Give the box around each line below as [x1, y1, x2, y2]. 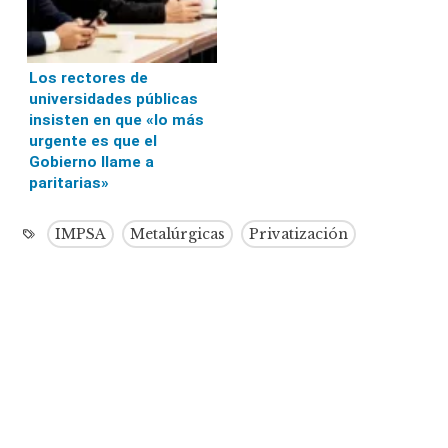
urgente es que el [29, 131, 158, 150]
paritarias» [29, 173, 110, 192]
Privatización [249, 224, 349, 243]
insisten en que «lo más [29, 110, 205, 129]
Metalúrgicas [130, 224, 226, 243]
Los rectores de [29, 68, 149, 87]
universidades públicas [29, 89, 199, 108]
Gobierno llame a [29, 152, 155, 171]
